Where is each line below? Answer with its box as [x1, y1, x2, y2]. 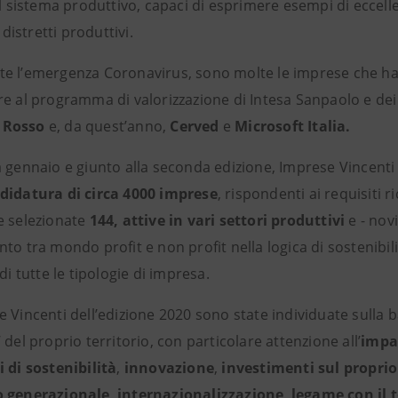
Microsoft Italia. [231, 116, 351, 136]
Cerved [166, 116, 223, 136]
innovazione [123, 358, 215, 378]
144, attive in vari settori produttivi [89, 211, 346, 230]
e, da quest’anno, [48, 116, 167, 136]
